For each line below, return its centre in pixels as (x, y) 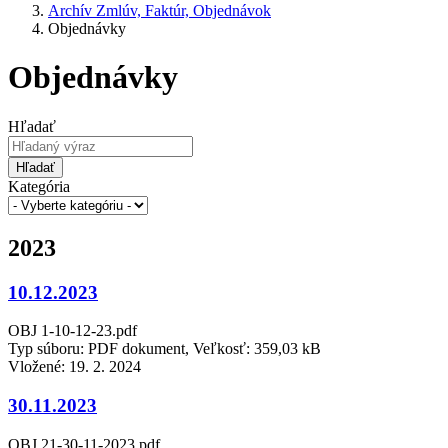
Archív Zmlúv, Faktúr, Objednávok (159, 10)
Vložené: (38, 367)
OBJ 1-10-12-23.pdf (72, 331)
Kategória (39, 186)
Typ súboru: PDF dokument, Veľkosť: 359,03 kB (164, 349)
